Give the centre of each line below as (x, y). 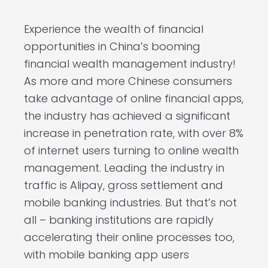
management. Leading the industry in (124, 167)
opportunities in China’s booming (112, 46)
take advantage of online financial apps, (134, 98)
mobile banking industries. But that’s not (130, 202)
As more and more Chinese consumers (128, 81)
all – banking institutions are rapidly (119, 220)
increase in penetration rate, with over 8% (134, 133)
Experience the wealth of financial (114, 29)
